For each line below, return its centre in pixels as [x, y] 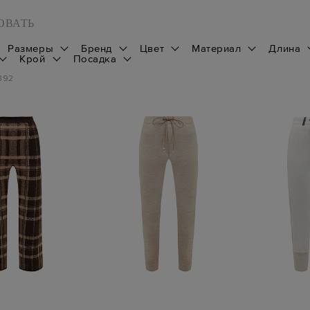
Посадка [95, 58]
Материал [217, 48]
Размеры [31, 48]
